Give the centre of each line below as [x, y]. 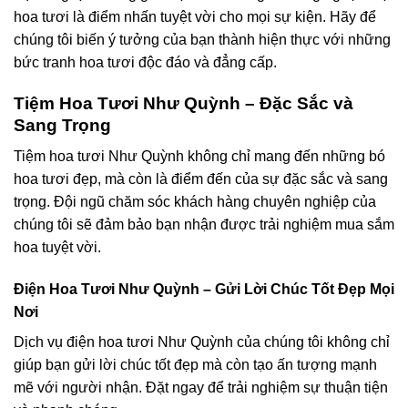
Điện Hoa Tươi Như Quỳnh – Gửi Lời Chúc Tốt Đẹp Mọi [204, 290]
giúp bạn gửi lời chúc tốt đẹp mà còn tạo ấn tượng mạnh [195, 365]
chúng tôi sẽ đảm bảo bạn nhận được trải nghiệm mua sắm [204, 225]
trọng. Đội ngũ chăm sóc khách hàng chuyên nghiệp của [195, 202]
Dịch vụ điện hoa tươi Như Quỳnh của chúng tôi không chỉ [202, 342]
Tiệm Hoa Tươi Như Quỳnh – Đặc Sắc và [184, 103]
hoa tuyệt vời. [57, 248]
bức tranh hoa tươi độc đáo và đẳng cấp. [145, 63]
